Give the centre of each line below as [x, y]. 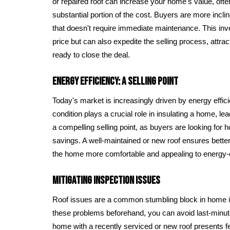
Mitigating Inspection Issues [106, 180]
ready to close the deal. [91, 55]
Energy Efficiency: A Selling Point [115, 81]
